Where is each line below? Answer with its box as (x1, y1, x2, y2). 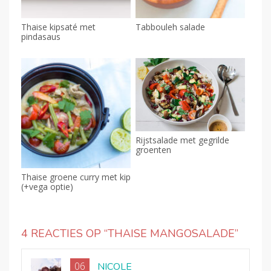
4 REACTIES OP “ (21, 226, 108, 241)
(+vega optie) (21, 180, 73, 192)
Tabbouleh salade (135, 21, 205, 33)
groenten (135, 144, 171, 156)
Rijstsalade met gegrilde (135, 134, 229, 146)
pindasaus (21, 31, 60, 43)
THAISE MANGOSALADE (108, 226, 235, 241)
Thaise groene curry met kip (21, 171, 131, 183)
